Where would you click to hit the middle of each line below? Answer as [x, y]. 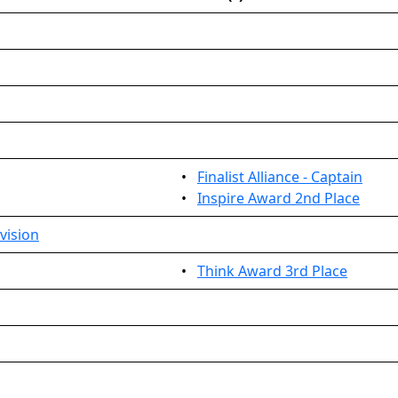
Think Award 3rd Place [272, 271]
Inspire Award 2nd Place [279, 198]
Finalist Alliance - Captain [280, 177]
